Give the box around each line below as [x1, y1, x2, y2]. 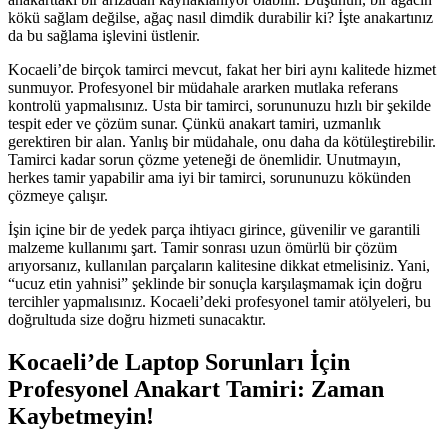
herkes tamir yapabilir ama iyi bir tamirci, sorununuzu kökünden [8, 169, 411, 187]
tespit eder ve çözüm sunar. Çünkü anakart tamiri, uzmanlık [8, 115, 381, 133]
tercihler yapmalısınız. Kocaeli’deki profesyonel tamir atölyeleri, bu [8, 293, 431, 311]
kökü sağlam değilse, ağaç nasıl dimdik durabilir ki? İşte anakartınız [8, 9, 433, 27]
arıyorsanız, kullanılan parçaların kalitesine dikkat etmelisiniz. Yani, [8, 257, 430, 275]
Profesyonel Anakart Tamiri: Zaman [8, 376, 384, 403]
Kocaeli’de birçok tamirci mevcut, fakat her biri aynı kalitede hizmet [8, 61, 436, 79]
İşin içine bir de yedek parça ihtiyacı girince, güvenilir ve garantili [8, 221, 420, 239]
